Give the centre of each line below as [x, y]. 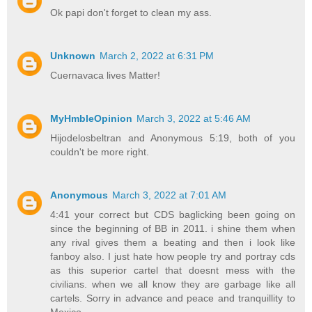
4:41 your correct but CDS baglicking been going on [173, 215]
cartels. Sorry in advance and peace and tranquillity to [173, 298]
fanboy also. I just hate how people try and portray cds [173, 257]
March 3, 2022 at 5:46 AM [194, 119]
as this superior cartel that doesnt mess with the [173, 271]
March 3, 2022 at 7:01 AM [170, 195]
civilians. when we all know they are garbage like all [173, 284]
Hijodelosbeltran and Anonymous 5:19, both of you [173, 138]
